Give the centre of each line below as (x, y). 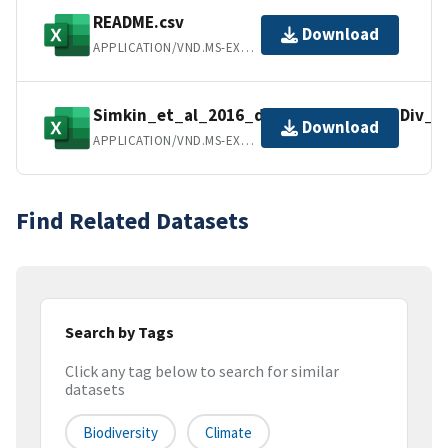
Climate (228, 433)
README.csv (138, 22)
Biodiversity (120, 433)
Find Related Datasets (132, 220)
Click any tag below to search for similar (202, 371)
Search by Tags (119, 331)
